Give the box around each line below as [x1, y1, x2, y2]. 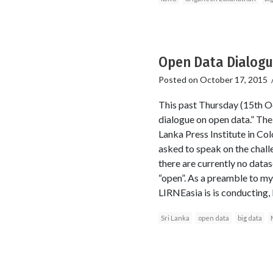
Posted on [158, 74, 200, 85]
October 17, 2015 [199, 74, 268, 85]
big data [237, 214, 262, 222]
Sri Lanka [160, 214, 190, 222]
